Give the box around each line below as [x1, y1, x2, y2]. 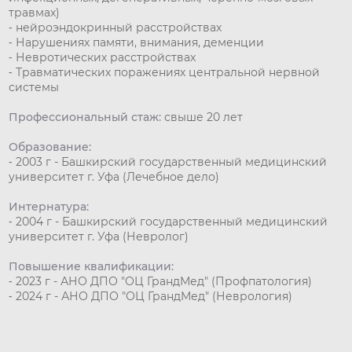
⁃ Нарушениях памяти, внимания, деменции [9, 35, 265, 50]
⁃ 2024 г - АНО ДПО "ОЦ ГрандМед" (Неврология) [9, 289, 293, 304]
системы [9, 80, 60, 95]
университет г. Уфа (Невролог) [9, 229, 189, 244]
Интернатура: [9, 200, 90, 214]
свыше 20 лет [161, 110, 244, 125]
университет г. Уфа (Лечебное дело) [9, 170, 220, 185]
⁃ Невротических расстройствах [9, 50, 196, 65]
